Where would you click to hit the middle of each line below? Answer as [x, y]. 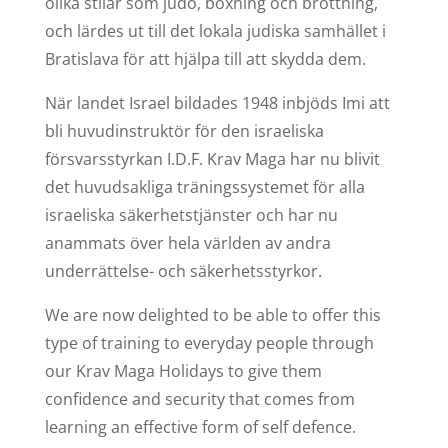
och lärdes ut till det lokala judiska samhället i [215, 30]
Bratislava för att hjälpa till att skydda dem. [205, 58]
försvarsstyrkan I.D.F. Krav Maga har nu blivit [212, 158]
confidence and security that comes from [199, 398]
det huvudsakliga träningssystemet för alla [204, 186]
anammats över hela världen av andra [187, 242]
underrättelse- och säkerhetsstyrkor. [183, 270]
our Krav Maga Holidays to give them [183, 370]
